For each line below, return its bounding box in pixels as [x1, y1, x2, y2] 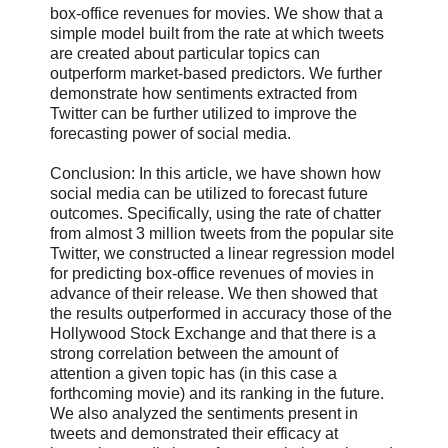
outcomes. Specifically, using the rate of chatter [50, 205, 381, 223]
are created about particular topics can [50, 45, 320, 63]
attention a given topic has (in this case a [50, 365, 337, 383]
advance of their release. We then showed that [50, 285, 377, 303]
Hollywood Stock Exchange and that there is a [50, 325, 376, 343]
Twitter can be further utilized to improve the [50, 105, 357, 123]
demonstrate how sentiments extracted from [50, 85, 357, 103]
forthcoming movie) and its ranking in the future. [50, 385, 384, 403]
